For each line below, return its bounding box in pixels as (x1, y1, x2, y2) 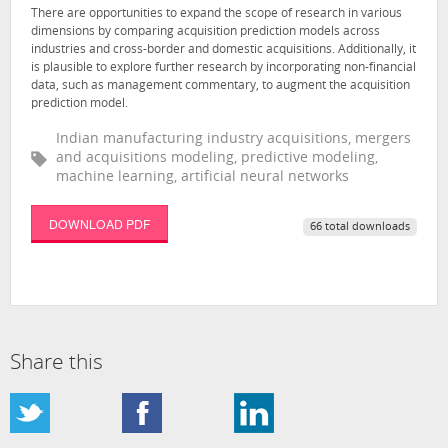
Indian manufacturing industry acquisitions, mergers (56, 132, 411, 148)
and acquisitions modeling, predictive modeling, (56, 151, 378, 167)
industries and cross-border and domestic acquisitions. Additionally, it (31, 43, 416, 56)
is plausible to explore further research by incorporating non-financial (31, 61, 416, 74)
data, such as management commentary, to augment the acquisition (31, 79, 410, 92)
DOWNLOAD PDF (48, 215, 150, 233)
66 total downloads (309, 221, 410, 233)
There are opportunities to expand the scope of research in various (31, 7, 402, 20)
